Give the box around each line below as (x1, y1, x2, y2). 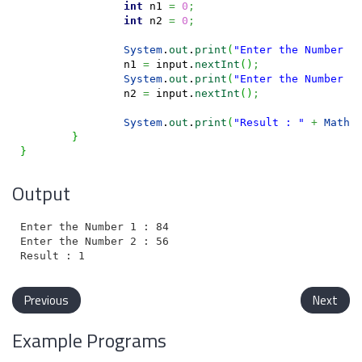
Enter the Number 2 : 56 (19, 234, 169, 247)
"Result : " (233, 116, 305, 128)
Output (12, 179, 70, 208)
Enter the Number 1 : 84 (19, 220, 169, 233)
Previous (24, 291, 69, 309)
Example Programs (12, 326, 166, 355)
